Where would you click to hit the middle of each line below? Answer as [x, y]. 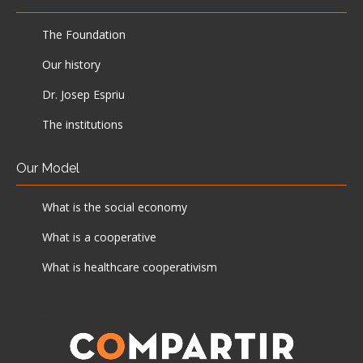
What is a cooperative [99, 237]
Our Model [48, 169]
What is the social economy [115, 207]
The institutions [83, 125]
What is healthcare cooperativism [130, 267]
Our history [71, 65]
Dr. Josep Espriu [83, 95]
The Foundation [84, 35]
